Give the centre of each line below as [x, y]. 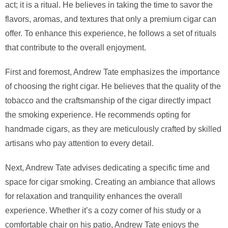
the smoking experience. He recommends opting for [98, 115]
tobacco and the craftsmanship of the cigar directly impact [108, 101]
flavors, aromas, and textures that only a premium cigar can [111, 19]
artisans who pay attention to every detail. [79, 144]
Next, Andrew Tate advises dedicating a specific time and [107, 168]
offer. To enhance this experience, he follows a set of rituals [111, 34]
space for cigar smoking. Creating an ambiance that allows [110, 182]
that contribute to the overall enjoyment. [76, 48]
